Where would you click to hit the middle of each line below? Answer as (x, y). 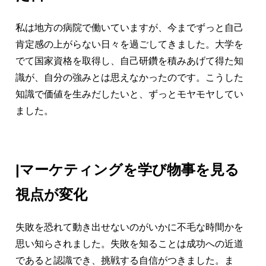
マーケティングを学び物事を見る (129, 169)
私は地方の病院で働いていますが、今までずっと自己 (129, 27)
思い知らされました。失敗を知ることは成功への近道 (129, 243)
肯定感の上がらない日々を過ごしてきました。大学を (129, 44)
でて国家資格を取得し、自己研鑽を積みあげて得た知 (129, 61)
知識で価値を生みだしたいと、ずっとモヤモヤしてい (129, 94)
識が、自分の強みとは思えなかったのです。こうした (129, 77)
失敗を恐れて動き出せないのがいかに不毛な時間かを (129, 227)
